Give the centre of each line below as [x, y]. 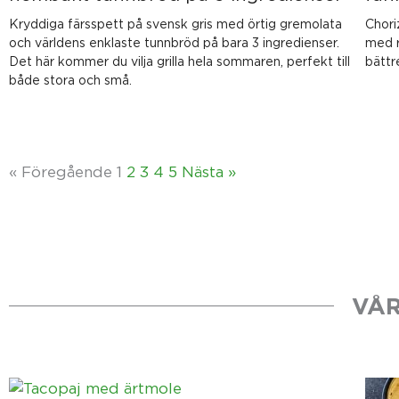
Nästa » [209, 172]
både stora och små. [70, 80]
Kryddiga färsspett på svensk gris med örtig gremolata [175, 24]
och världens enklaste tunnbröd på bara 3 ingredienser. [174, 43]
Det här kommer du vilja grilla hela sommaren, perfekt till [179, 61]
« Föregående [61, 172]
